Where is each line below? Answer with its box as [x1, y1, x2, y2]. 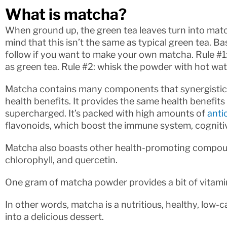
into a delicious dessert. [5, 211, 104, 222]
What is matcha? [5, 5, 127, 23]
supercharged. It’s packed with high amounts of [5, 107, 207, 119]
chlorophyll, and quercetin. [5, 154, 118, 165]
